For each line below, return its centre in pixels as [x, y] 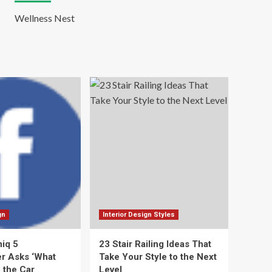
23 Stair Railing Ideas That [155, 244]
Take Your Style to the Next [158, 257]
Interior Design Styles [139, 215]
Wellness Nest [44, 18]
